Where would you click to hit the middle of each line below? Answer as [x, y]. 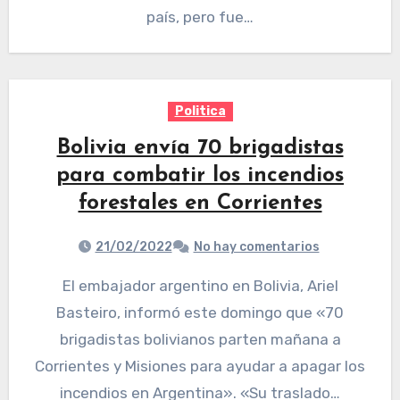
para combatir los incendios [200, 176]
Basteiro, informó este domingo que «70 [200, 313]
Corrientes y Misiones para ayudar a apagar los [200, 367]
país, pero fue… [200, 17]
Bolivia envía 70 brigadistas [200, 149]
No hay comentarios [256, 247]
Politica [200, 112]
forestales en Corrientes [200, 204]
